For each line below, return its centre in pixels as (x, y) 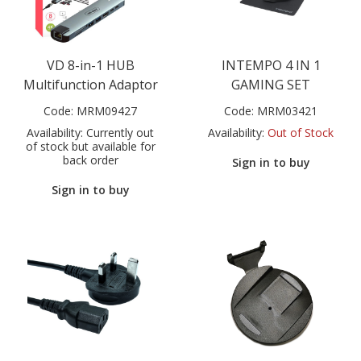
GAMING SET (271, 84)
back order (90, 160)
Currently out (118, 132)
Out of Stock (301, 132)
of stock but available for (90, 146)
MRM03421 (287, 110)
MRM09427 (107, 110)
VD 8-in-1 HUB (90, 65)
